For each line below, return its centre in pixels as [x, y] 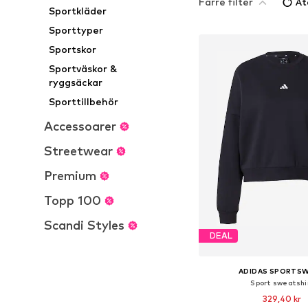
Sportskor [73, 49]
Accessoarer [80, 126]
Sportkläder [78, 11]
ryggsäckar [76, 82]
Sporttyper [76, 30]
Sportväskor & [84, 68]
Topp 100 [73, 200]
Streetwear [78, 151]
